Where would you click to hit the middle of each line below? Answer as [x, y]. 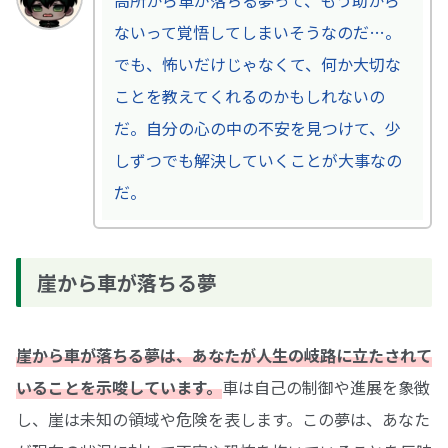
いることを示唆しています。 [119, 387]
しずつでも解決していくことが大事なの [257, 160]
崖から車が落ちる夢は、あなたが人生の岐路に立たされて [224, 355]
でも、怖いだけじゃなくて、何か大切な [257, 64]
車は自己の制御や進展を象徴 [326, 387]
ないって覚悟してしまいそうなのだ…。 [257, 32]
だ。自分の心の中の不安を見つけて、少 [257, 128]
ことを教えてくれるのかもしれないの [249, 96]
